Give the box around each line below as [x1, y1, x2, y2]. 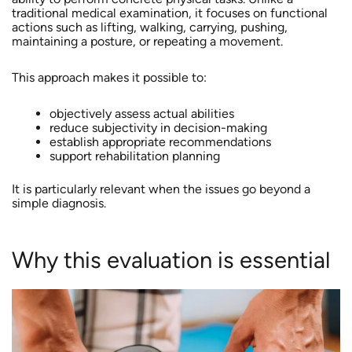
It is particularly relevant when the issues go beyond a [11, 181, 310, 197]
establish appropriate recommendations [49, 134, 271, 150]
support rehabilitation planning [49, 148, 220, 164]
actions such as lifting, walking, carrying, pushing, [11, 20, 288, 35]
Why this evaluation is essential [11, 246, 330, 274]
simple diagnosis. [11, 196, 106, 211]
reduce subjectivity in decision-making [49, 120, 267, 136]
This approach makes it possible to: [11, 70, 207, 86]
